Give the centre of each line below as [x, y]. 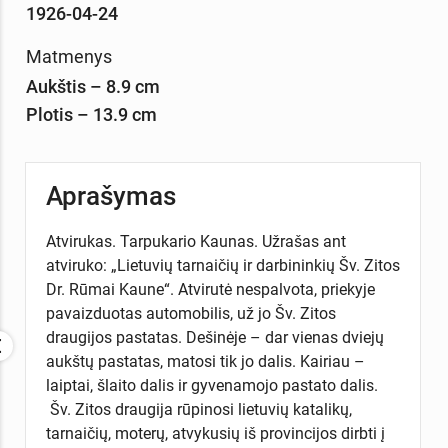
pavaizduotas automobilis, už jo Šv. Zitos [190, 314]
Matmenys [68, 56]
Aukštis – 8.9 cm [92, 86]
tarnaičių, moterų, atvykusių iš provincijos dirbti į [215, 434]
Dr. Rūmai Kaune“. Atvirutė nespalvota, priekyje [210, 290]
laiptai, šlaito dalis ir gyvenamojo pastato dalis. [211, 386]
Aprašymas [110, 196]
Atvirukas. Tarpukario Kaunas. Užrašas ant [195, 242]
